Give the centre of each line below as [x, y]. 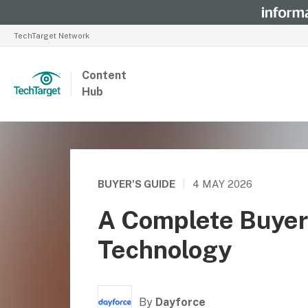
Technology [165, 250]
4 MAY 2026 [222, 184]
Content [104, 75]
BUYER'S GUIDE [136, 184]
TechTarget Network [52, 35]
